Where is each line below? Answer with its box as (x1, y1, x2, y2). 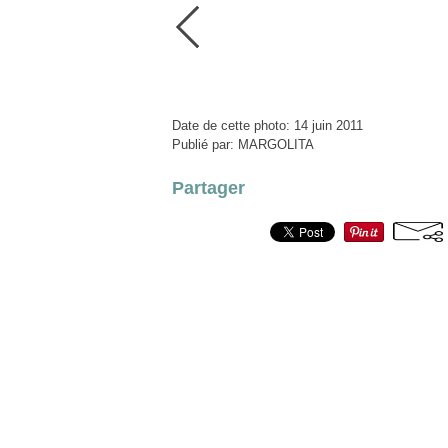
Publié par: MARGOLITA (172, 137, 314, 152)
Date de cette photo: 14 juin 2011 (172, 118, 363, 133)
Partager (172, 178, 245, 198)
